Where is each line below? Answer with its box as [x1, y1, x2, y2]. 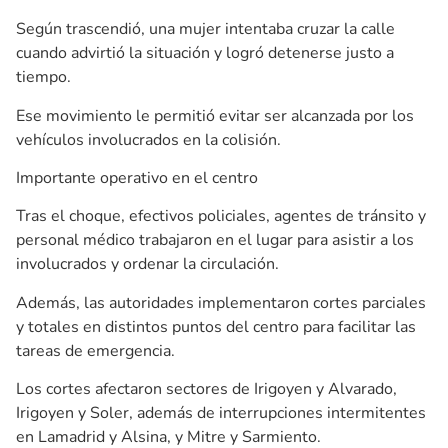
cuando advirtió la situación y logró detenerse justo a [16, 42, 394, 65]
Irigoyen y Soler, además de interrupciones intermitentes [16, 402, 426, 425]
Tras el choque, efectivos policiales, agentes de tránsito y [16, 205, 426, 228]
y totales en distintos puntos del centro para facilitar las [16, 315, 416, 338]
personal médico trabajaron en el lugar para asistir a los [16, 229, 414, 252]
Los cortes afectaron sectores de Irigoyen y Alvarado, [16, 378, 397, 401]
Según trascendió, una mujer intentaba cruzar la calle [16, 18, 395, 41]
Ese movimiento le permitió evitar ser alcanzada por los [16, 104, 414, 127]
